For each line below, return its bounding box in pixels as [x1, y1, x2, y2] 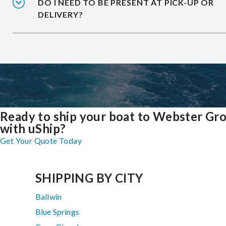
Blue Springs [35, 207, 79, 217]
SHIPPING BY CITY [35, 171, 143, 186]
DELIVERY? [38, 9, 83, 19]
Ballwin [35, 192, 62, 202]
